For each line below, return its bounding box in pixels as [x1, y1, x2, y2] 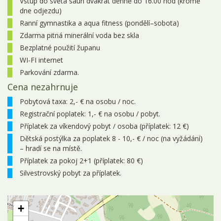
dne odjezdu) [20, 5, 62, 15]
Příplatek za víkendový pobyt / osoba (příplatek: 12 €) [20, 121, 189, 131]
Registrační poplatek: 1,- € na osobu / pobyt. [20, 109, 160, 118]
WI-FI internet [20, 55, 63, 65]
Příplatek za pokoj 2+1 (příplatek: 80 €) [20, 155, 143, 165]
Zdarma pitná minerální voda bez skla [20, 30, 139, 40]
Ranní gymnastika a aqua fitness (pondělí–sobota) [20, 18, 179, 28]
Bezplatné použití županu [20, 42, 100, 52]
